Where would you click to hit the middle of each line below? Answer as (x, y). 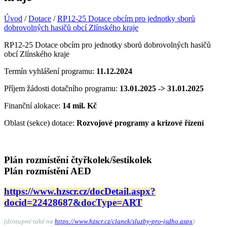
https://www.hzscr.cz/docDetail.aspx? (80, 192)
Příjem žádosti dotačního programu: (62, 88)
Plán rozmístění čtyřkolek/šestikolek (78, 160)
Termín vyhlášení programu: (50, 71)
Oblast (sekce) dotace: (40, 123)
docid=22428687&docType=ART (73, 203)
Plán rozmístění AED (48, 171)
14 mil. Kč (80, 105)
